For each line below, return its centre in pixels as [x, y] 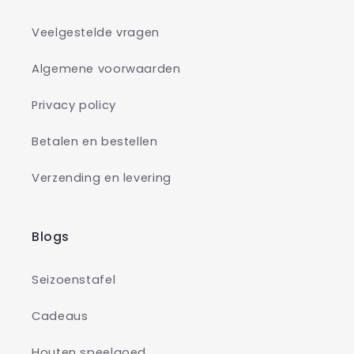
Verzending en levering [102, 177]
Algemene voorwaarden [106, 68]
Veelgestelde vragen [96, 32]
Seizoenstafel [74, 279]
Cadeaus [60, 316]
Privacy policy [74, 105]
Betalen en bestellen [95, 141]
